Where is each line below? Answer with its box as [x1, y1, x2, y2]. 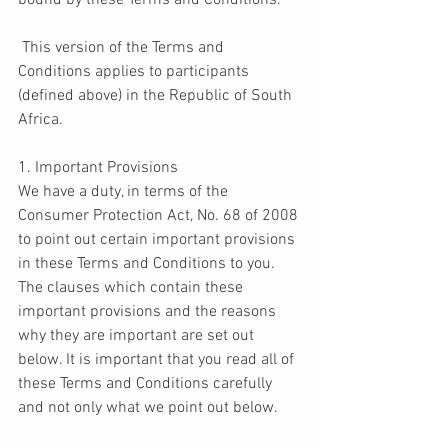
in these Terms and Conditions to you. [18, 254, 279, 275]
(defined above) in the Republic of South [18, 86, 296, 107]
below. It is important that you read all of [18, 350, 298, 371]
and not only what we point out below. [18, 398, 278, 419]
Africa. [18, 110, 67, 131]
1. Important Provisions [18, 158, 182, 179]
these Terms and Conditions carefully [18, 374, 276, 395]
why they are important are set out [18, 326, 258, 347]
